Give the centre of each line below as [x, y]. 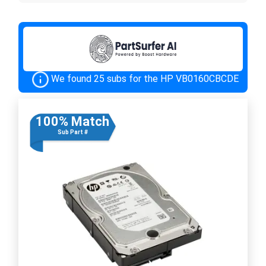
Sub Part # [72, 132]
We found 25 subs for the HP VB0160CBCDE [145, 78]
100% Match [72, 121]
